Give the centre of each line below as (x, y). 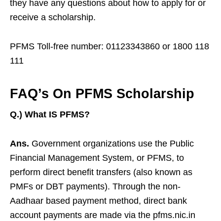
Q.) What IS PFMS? (50, 115)
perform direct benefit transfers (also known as (101, 172)
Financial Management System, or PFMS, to (97, 158)
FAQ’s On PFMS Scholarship (102, 94)
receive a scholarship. (53, 18)
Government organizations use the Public (111, 144)
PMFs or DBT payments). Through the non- (95, 187)
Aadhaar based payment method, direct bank (98, 201)
